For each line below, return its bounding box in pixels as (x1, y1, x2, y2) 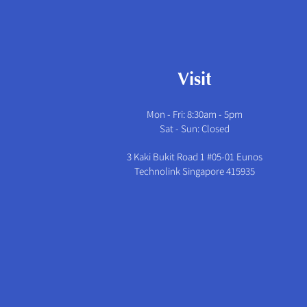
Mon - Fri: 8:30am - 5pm (147, 107, 243, 121)
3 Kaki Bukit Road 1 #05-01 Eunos (127, 149, 263, 163)
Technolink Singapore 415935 (134, 164, 256, 177)
